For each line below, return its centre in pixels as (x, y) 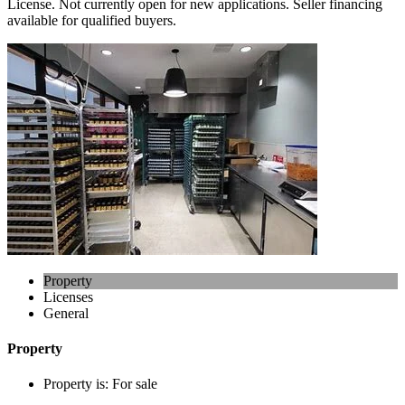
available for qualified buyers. (92, 20)
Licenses (68, 297)
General (66, 313)
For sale (135, 384)
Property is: (78, 384)
